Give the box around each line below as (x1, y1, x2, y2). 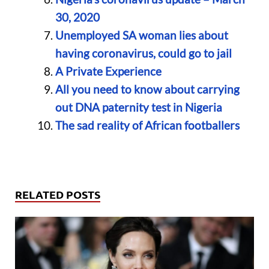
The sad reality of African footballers (55, 118, 240, 133)
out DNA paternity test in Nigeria (55, 100, 222, 115)
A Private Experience (55, 64, 162, 79)
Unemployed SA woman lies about (55, 28, 228, 43)
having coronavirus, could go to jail (55, 46, 232, 61)
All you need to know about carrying (55, 82, 240, 97)
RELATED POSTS (15, 187, 100, 201)
